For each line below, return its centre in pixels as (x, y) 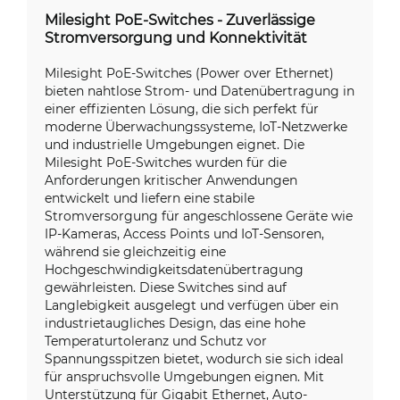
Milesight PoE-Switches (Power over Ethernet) (189, 73)
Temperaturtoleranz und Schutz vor (156, 341)
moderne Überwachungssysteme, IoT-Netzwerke (196, 126)
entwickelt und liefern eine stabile (150, 198)
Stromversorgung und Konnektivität (176, 37)
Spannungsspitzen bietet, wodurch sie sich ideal (194, 358)
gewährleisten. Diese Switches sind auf (166, 287)
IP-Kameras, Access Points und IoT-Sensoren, (184, 233)
